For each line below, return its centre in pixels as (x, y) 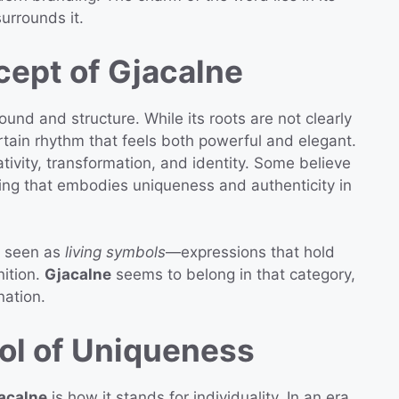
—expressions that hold (250, 252)
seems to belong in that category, (233, 275)
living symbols (115, 252)
